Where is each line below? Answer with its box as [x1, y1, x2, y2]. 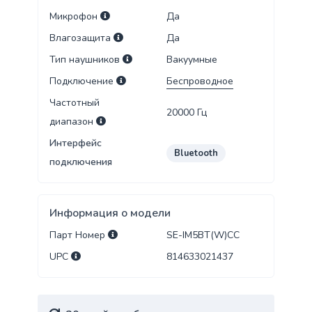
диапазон [49, 115, 96, 129]
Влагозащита [49, 31, 114, 45]
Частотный [49, 96, 100, 110]
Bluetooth [174, 146, 219, 159]
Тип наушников [49, 53, 123, 67]
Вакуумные [166, 53, 217, 67]
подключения [49, 155, 112, 169]
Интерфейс [49, 136, 102, 150]
